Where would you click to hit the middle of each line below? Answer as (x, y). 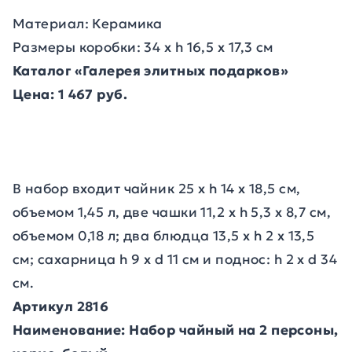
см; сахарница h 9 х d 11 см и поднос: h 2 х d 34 (175, 259)
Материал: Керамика (88, 24)
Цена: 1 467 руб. (70, 94)
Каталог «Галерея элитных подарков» (150, 71)
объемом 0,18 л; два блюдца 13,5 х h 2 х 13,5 (164, 236)
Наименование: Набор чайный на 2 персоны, (176, 330)
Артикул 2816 (61, 306)
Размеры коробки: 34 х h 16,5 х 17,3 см (143, 47)
